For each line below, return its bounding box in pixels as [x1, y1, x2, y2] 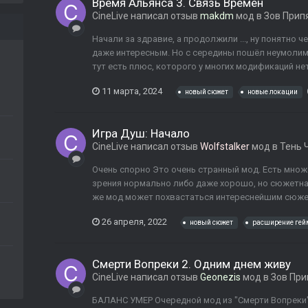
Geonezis [200, 272, 241, 283]
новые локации [247, 88, 298, 96]
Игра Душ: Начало [92, 126, 190, 141]
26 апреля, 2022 [102, 216, 167, 227]
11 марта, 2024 [102, 85, 162, 96]
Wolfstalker [200, 141, 250, 153]
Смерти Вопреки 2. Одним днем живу [92, 257, 291, 272]
